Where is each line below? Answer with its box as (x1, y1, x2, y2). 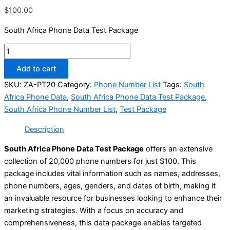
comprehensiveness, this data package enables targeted (4, 218, 202, 228)
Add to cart (16, 64, 56, 74)
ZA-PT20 (24, 80, 55, 90)
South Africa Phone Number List (4, 105, 116, 114)
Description (25, 124, 64, 134)
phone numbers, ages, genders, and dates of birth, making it (4, 181, 216, 191)
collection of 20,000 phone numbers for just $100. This (4, 157, 196, 166)
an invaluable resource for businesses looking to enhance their (4, 194, 222, 203)
